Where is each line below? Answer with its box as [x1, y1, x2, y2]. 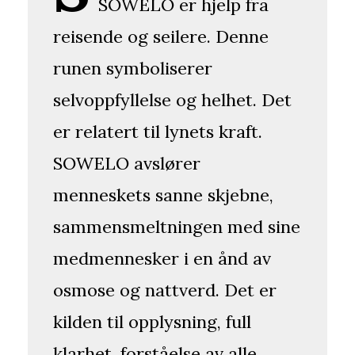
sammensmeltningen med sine [53, 216, 300, 239]
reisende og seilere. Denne [53, 25, 269, 48]
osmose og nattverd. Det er [53, 279, 277, 302]
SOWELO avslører [53, 152, 200, 175]
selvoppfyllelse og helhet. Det [53, 89, 292, 112]
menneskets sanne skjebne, [53, 184, 273, 207]
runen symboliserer [53, 57, 212, 80]
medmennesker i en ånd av [53, 247, 271, 270]
